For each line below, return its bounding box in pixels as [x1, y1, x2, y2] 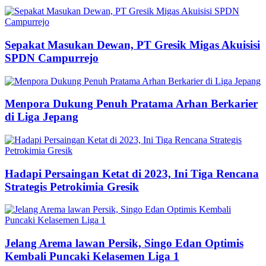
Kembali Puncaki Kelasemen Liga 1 [5, 250, 179, 263]
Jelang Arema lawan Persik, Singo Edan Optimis [5, 237, 243, 250]
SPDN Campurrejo [5, 51, 99, 64]
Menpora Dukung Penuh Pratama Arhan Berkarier [5, 97, 258, 110]
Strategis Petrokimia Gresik [5, 180, 139, 193]
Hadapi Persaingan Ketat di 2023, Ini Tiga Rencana [5, 167, 259, 180]
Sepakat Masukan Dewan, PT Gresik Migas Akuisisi [5, 38, 260, 51]
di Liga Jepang [5, 110, 78, 123]
